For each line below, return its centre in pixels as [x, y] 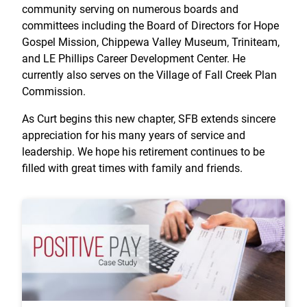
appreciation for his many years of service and [134, 135]
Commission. [54, 91]
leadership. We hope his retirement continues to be [143, 151]
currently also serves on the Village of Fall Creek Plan [149, 75]
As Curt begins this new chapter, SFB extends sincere [149, 119]
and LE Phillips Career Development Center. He [134, 58]
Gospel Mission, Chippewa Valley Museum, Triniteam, [151, 42]
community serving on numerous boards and [130, 9]
